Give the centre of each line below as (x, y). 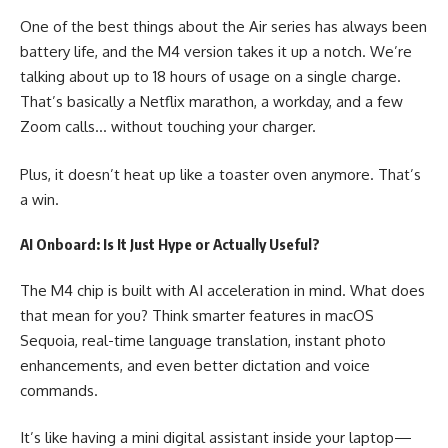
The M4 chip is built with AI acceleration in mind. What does (222, 290)
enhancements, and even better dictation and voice (195, 365)
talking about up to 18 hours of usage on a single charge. (210, 77)
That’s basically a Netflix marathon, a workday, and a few (211, 102)
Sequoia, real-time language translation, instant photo (203, 340)
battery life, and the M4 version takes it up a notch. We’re (216, 52)
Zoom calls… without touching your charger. (168, 127)
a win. (39, 199)
